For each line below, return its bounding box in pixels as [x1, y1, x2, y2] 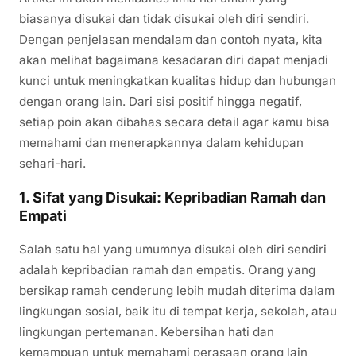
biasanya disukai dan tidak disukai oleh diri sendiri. [19, 11, 309, 27]
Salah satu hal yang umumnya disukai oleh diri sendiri [19, 242, 327, 257]
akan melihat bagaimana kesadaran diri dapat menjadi [19, 52, 328, 68]
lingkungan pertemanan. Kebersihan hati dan [19, 324, 274, 340]
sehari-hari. [19, 156, 86, 172]
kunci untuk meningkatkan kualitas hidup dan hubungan [19, 73, 336, 89]
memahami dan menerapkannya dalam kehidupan [19, 135, 304, 151]
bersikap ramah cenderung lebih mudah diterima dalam [19, 283, 335, 299]
